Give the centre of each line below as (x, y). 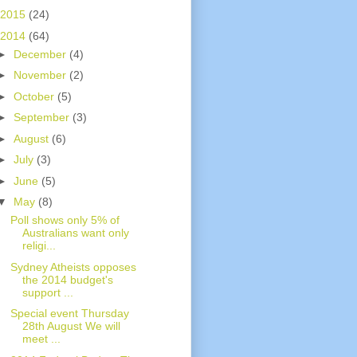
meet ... (41, 339)
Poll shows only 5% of (65, 220)
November (41, 75)
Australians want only (75, 233)
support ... (47, 292)
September (43, 118)
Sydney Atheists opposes (73, 267)
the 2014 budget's (67, 279)
